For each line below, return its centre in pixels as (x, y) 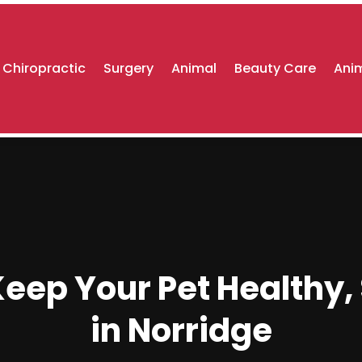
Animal (194, 68)
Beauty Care (276, 68)
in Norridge (181, 331)
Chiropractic (44, 68)
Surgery (129, 68)
